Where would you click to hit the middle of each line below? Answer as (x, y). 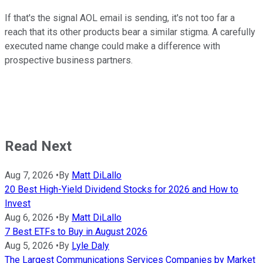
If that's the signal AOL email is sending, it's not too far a (120, 18)
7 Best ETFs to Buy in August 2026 (76, 231)
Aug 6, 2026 (29, 217)
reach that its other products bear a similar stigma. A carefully (130, 32)
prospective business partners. (69, 60)
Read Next (38, 146)
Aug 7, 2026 (29, 175)
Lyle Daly (90, 245)
